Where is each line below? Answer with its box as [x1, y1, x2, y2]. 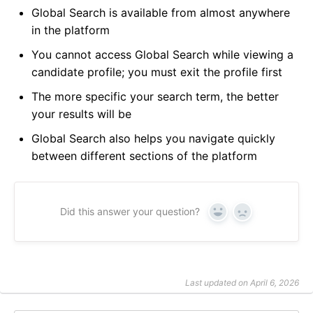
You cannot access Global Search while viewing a [31, 48, 293, 62]
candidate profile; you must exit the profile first [31, 65, 282, 80]
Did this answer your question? [59, 205, 200, 218]
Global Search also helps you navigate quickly [31, 131, 275, 146]
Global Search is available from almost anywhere [31, 6, 290, 20]
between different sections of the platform [31, 149, 257, 163]
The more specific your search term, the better [31, 89, 279, 104]
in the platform [31, 23, 110, 38]
